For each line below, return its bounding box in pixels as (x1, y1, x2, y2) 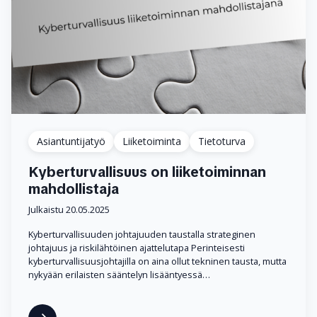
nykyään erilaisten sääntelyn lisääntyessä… (28, 268, 210, 282)
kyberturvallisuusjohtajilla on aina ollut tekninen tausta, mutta (28, 255, 287, 268)
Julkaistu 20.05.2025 (28, 203, 110, 217)
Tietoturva (198, 134, 246, 149)
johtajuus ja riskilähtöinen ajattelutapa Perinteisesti (28, 241, 245, 255)
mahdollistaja (28, 180, 119, 199)
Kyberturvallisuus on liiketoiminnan (28, 163, 266, 182)
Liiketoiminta (122, 134, 181, 149)
